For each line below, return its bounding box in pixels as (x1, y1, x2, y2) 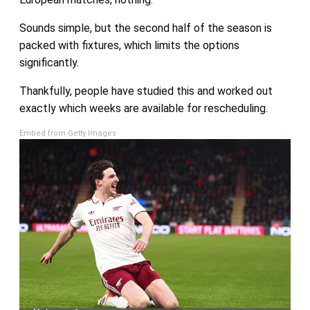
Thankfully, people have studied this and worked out (19, 84, 273, 98)
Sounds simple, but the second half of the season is (19, 21, 272, 35)
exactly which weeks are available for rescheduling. (19, 102, 268, 116)
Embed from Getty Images (19, 129, 116, 138)
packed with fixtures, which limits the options (19, 39, 239, 53)
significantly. (19, 56, 79, 70)
